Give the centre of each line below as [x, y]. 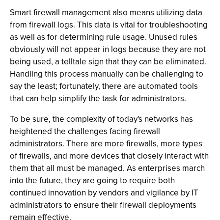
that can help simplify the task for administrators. [98, 98]
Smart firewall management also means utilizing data [106, 13]
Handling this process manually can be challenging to [107, 74]
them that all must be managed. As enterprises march [107, 168]
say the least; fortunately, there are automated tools [104, 86]
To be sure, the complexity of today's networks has [101, 119]
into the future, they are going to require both [92, 180]
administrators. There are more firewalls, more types [106, 144]
